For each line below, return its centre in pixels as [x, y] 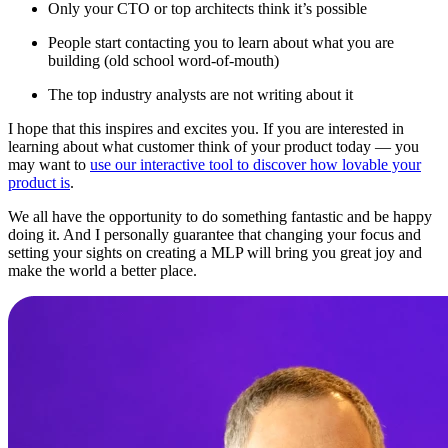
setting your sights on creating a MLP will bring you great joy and [215, 252]
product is [39, 182]
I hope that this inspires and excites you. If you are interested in [206, 128]
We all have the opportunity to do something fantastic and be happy [220, 216]
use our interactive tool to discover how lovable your [255, 164]
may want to [49, 164]
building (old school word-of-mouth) [163, 60]
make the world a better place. [102, 270]
